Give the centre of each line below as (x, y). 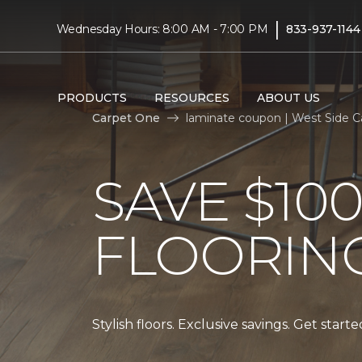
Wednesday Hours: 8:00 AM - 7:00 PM (162, 29)
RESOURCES (192, 97)
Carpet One (126, 118)
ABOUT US (288, 97)
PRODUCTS (92, 97)
